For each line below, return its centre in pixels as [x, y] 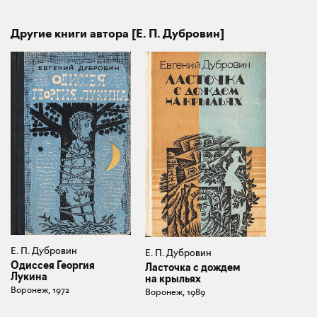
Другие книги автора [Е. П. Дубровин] [117, 34]
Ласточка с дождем [193, 268]
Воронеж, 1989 [175, 292]
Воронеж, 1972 [40, 290]
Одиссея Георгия [53, 266]
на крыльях [173, 279]
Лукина [29, 277]
